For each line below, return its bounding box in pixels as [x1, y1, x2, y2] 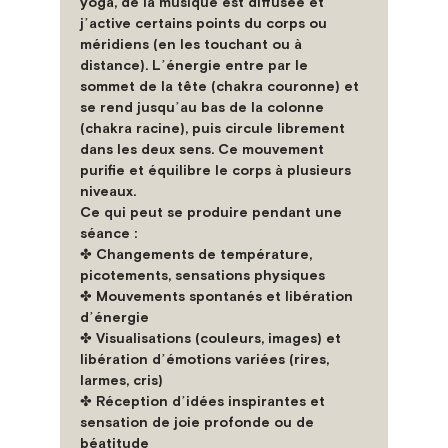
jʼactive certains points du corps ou [80, 15, 331, 31]
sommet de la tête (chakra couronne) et [80, 78, 363, 94]
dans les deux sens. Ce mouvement [80, 141, 328, 157]
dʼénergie [80, 309, 149, 325]
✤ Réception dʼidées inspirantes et [80, 393, 329, 409]
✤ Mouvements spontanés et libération [80, 288, 357, 304]
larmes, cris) [80, 372, 163, 388]
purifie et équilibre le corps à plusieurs [80, 162, 355, 178]
